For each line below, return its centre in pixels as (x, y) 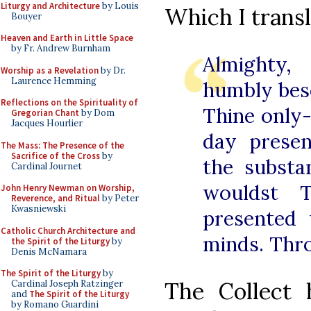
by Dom (97, 113)
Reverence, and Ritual (56, 198)
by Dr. (112, 70)
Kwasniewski (39, 209)
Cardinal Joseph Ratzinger (67, 284)
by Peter (119, 198)
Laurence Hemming (54, 81)
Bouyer (26, 16)
